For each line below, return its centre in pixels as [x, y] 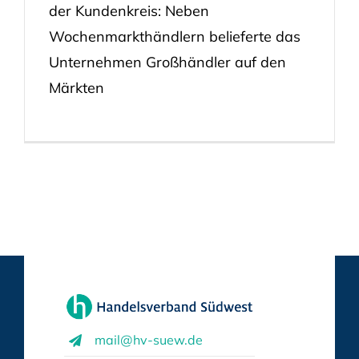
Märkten [77, 87]
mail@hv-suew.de [149, 339]
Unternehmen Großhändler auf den [167, 62]
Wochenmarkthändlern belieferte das [175, 36]
